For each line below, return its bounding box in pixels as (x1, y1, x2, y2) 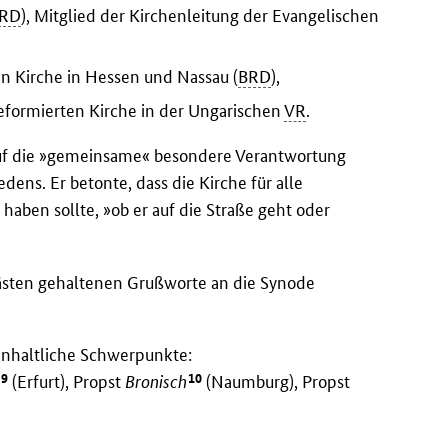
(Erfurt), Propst (8, 370, 126, 392)
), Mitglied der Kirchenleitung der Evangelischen (21, 5, 380, 27)
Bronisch (125, 370, 188, 392)
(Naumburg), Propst (202, 370, 351, 392)
